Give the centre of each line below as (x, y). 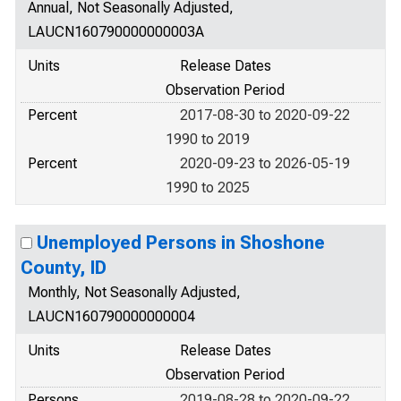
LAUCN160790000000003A (116, 32)
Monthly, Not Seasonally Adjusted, (134, 292)
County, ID (64, 268)
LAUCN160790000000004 (111, 316)
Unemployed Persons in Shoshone (181, 243)
